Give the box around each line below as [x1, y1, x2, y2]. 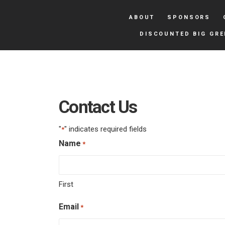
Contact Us [59, 97, 137, 118]
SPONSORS [167, 14, 211, 21]
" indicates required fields [64, 125, 147, 134]
